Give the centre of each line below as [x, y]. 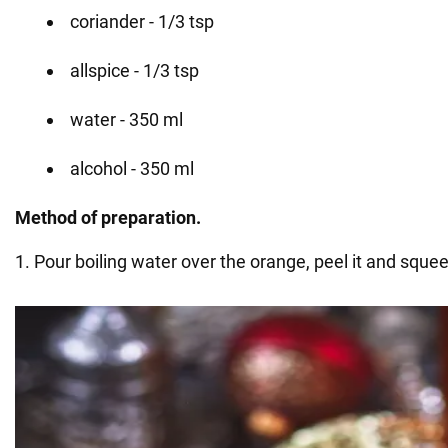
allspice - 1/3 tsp [134, 70]
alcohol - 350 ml [132, 168]
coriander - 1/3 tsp [142, 21]
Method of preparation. [108, 217]
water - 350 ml [126, 119]
